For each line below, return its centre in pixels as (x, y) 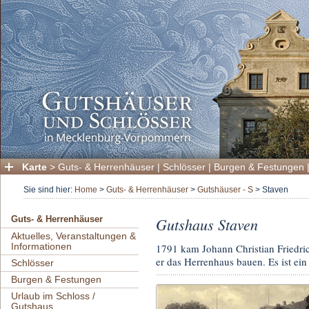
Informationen (41, 247)
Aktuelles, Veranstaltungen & (73, 236)
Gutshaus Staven (207, 225)
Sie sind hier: (49, 190)
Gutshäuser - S (225, 190)
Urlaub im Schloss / (53, 296)
